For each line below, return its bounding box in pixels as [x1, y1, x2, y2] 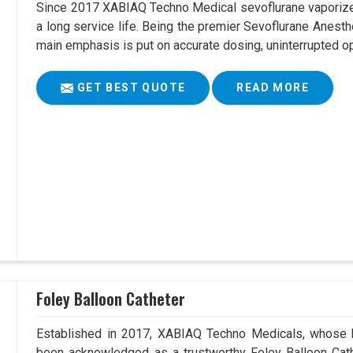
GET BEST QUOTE [73, 81, 186, 95]
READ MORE [236, 81, 309, 95]
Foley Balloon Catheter [36, 287, 186, 310]
